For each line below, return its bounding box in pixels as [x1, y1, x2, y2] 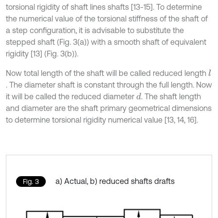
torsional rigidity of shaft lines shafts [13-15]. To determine [6, 2, 202, 12]
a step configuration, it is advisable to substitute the [6, 26, 184, 35]
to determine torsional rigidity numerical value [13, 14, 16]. [6, 115, 198, 125]
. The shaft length [141, 92, 201, 101]
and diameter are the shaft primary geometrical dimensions [6, 104, 212, 113]
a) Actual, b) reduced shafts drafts [55, 177, 175, 186]
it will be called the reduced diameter [6, 92, 136, 101]
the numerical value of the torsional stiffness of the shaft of [6, 14, 208, 23]
